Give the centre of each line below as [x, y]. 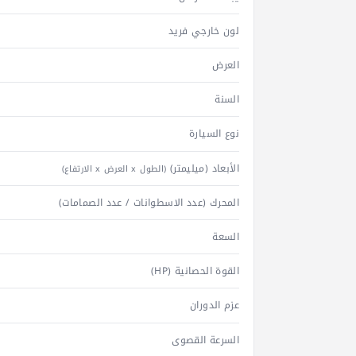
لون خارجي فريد [204, 31]
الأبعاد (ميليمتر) [203, 168]
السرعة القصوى [206, 340]
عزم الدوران [215, 306]
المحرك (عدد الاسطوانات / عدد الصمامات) [149, 202]
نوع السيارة [215, 134]
